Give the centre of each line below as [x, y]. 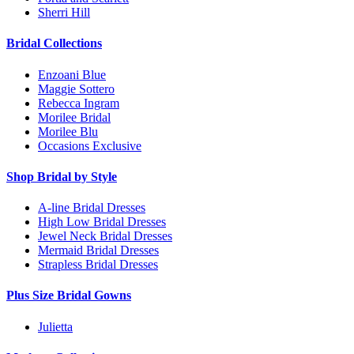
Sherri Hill [64, 13]
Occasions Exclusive [90, 145]
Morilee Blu [68, 131]
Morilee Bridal [74, 117]
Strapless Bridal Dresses [98, 265]
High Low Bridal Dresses [102, 222]
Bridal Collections [54, 43]
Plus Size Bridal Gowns [69, 296]
